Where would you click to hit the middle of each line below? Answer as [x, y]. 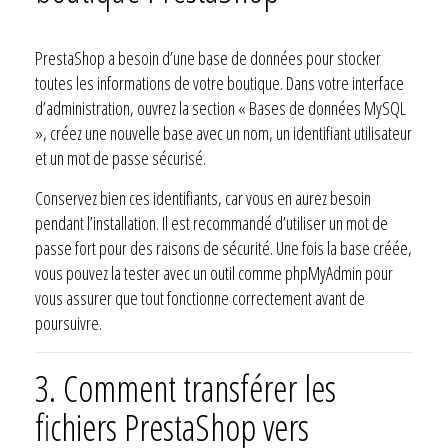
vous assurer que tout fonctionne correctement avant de [200, 297]
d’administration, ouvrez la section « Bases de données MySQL [220, 107]
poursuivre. [68, 322]
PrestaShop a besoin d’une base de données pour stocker [208, 57]
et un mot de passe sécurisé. [120, 157]
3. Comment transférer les [185, 388]
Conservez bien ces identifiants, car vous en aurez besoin [203, 197]
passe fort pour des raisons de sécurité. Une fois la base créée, [223, 247]
